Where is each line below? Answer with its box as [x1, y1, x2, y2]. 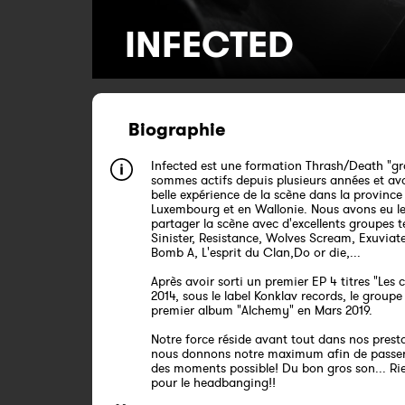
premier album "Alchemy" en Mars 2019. [151, 302, 372, 318]
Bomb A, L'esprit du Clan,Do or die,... [151, 244, 361, 260]
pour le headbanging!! [151, 374, 276, 391]
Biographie [128, 118, 226, 141]
